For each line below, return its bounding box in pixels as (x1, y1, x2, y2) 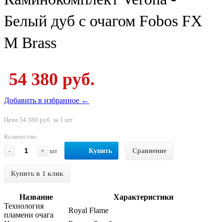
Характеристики (113, 192, 173, 201)
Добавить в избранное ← (4, 96, 89, 105)
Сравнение (132, 147, 166, 155)
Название (19, 192, 53, 201)
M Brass (4, 33, 56, 52)
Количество (4, 132, 37, 140)
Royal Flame (68, 206, 109, 215)
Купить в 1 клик (11, 169, 63, 177)
